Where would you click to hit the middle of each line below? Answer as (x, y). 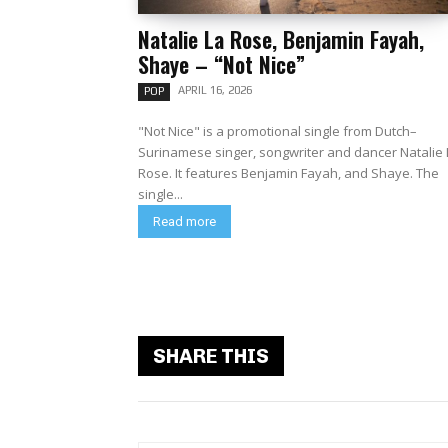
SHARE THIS (211, 356)
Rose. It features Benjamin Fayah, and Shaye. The (156, 173)
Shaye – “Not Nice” (221, 64)
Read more (184, 221)
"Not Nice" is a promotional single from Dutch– (277, 131)
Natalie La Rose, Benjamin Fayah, (281, 39)
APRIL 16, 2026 (215, 90)
